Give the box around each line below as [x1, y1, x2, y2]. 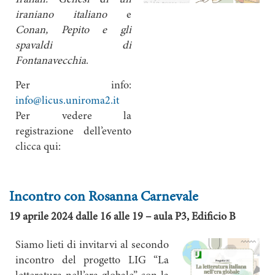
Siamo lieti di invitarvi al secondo [15, 240, 169, 251]
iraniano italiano [15, 10, 107, 21]
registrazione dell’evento [15, 126, 131, 137]
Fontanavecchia [15, 56, 86, 67]
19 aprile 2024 [9, 212, 76, 223]
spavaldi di [15, 41, 131, 52]
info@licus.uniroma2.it [15, 96, 119, 107]
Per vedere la [15, 111, 131, 122]
